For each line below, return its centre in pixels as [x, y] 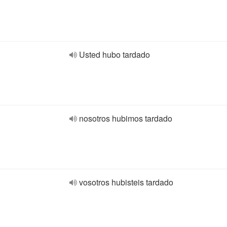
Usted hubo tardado [115, 54]
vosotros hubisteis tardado [126, 182]
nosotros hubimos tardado [126, 118]
